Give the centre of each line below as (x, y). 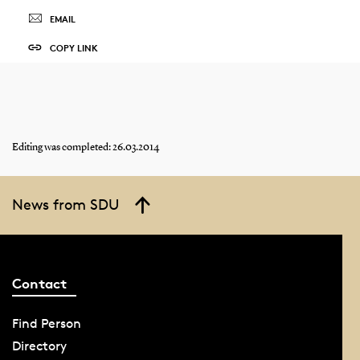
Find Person (46, 323)
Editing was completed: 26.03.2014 (85, 148)
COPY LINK (74, 48)
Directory (39, 346)
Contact (39, 283)
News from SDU (65, 205)
